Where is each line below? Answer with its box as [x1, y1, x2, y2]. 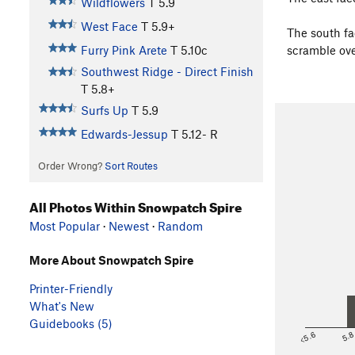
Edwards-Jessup [80, 126, 168, 141]
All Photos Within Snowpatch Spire [29, 195, 242, 216]
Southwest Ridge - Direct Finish [80, 63, 254, 78]
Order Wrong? [37, 158, 105, 172]
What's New [29, 299, 94, 314]
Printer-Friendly [29, 281, 113, 296]
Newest [109, 219, 149, 234]
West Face [80, 18, 138, 33]
